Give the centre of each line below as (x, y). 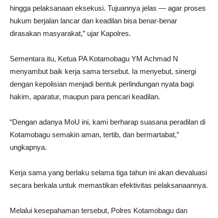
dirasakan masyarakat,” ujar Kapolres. (70, 33)
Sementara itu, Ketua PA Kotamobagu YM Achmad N (94, 59)
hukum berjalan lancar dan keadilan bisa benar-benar (93, 21)
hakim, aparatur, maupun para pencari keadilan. (85, 97)
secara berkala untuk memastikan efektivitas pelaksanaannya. (109, 185)
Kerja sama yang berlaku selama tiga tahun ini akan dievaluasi (108, 173)
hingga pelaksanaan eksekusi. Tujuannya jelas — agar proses (108, 8)
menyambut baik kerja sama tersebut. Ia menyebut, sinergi (103, 71)
